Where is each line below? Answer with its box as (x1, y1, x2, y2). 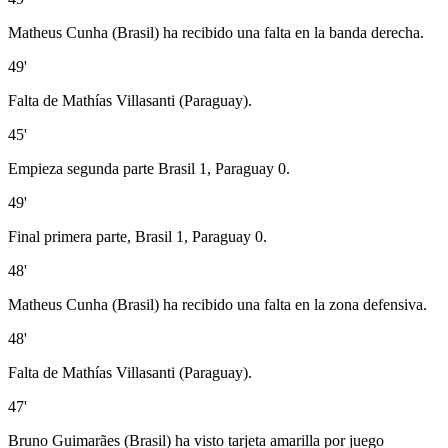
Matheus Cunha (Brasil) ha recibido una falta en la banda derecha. (8, 23, 424, 41)
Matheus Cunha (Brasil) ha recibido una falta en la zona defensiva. (8, 295, 427, 313)
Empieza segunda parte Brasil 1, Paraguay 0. (8, 159, 290, 177)
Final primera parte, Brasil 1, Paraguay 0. (8, 227, 267, 245)
